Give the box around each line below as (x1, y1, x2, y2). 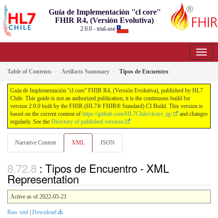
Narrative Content (15, 139, 56, 146)
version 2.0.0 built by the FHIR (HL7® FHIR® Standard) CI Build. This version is (10, 103, 203, 109)
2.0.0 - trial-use (80, 25, 117, 32)
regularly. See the (10, 118, 51, 125)
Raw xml (7, 209, 28, 216)
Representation (7, 171, 79, 187)
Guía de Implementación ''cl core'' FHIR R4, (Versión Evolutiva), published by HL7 (10, 87, 203, 94)
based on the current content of (10, 110, 82, 117)
